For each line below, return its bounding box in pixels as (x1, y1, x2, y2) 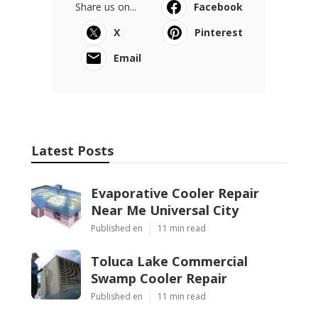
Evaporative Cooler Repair (91, 185, 259, 202)
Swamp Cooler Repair (91, 270, 227, 287)
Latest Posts (31, 142, 114, 160)
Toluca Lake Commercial (91, 253, 248, 270)
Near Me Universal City (91, 202, 238, 219)
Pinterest (194, 26, 243, 40)
